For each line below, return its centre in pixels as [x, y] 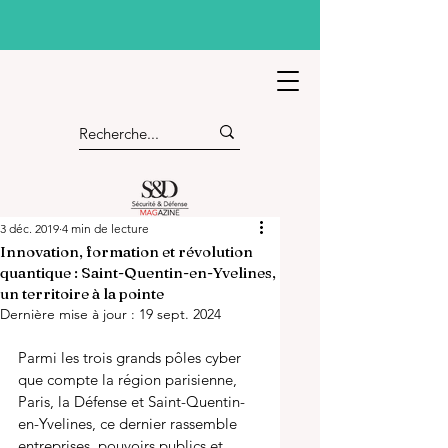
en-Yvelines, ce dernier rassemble [129, 423]
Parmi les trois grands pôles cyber [131, 357]
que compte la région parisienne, [129, 379]
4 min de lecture [105, 228]
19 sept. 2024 [180, 314]
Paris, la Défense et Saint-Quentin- [131, 401]
